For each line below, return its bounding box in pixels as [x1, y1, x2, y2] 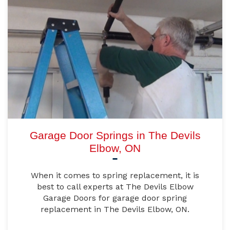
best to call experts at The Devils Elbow [36, 182, 194, 192]
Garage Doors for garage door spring [43, 193, 187, 203]
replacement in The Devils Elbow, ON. [41, 204, 189, 215]
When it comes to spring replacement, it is [31, 170, 199, 181]
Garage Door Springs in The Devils [29, 129, 201, 142]
